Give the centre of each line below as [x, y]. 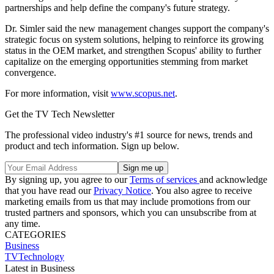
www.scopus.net [143, 93]
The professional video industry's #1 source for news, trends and [129, 135]
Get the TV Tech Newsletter [60, 114]
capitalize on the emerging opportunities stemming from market [126, 61]
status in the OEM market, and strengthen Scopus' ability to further [133, 50]
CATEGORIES [35, 234]
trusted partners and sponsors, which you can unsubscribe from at [131, 212]
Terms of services [165, 179]
